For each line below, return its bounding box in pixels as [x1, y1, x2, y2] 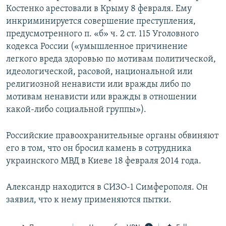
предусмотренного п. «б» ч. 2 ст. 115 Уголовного [6, 29, 199, 39]
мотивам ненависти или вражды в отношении [6, 92, 197, 102]
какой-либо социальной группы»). [6, 105, 146, 115]
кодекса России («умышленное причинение [6, 42, 188, 52]
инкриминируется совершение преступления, [6, 17, 196, 27]
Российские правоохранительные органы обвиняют [6, 131, 218, 141]
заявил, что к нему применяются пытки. [6, 195, 172, 205]
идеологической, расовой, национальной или [6, 67, 193, 77]
